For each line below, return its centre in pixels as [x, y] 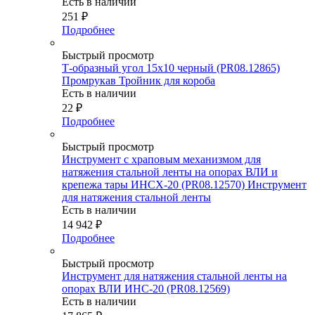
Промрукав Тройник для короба [139, 80]
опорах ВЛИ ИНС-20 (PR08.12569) [146, 288]
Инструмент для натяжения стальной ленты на [174, 276]
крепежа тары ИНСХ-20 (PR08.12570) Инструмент [184, 184]
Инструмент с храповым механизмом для [161, 159]
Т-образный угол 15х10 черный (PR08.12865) [171, 67]
